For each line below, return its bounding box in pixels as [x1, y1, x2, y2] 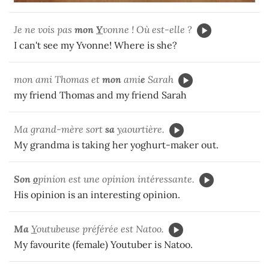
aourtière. [122, 123, 165, 136]
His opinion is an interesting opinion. [14, 189, 180, 201]
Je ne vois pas [14, 23, 74, 36]
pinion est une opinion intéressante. [38, 173, 195, 186]
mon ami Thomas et [14, 73, 102, 86]
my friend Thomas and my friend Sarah [14, 89, 187, 101]
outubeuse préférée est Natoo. [37, 223, 164, 235]
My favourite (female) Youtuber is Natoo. [14, 238, 193, 251]
